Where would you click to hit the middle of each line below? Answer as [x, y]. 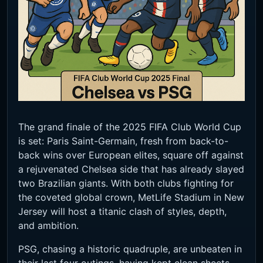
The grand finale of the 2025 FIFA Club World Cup [130, 127]
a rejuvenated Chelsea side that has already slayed [131, 169]
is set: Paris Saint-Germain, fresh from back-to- [123, 141]
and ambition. [48, 226]
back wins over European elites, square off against [131, 155]
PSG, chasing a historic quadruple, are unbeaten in [130, 249]
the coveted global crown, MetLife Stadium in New [131, 198]
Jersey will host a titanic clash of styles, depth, [122, 212]
